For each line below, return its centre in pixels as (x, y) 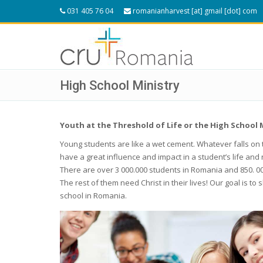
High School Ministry (120, 85)
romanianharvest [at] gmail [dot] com (195, 11)
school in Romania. (93, 195)
